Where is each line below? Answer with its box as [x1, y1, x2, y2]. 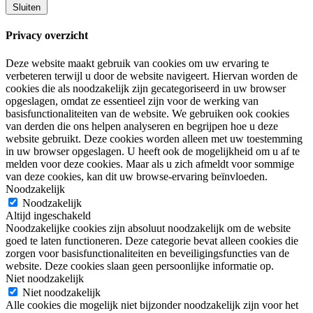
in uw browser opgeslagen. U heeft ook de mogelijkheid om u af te [6, 145, 300, 157]
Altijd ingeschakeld [6, 209, 91, 221]
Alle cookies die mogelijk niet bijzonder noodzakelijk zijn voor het [6, 298, 298, 311]
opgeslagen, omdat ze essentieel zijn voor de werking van [6, 94, 259, 107]
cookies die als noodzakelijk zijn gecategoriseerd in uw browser [6, 82, 286, 94]
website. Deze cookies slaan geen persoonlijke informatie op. [6, 259, 274, 272]
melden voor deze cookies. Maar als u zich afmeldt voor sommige [6, 157, 294, 170]
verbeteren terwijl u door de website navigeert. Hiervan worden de [6, 69, 298, 82]
